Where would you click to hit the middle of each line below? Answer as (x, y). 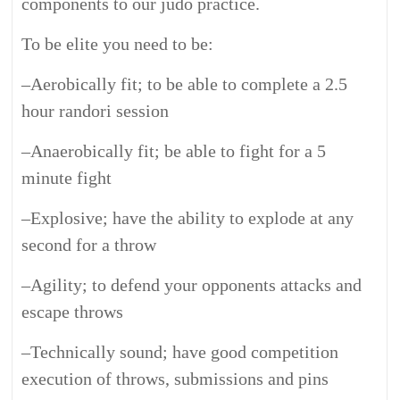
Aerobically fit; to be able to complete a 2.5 (189, 84)
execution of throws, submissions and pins (175, 379)
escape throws (73, 312)
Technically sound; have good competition (185, 352)
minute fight (67, 178)
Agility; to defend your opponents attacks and (196, 285)
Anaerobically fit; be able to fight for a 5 (179, 151)
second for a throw (89, 245)
